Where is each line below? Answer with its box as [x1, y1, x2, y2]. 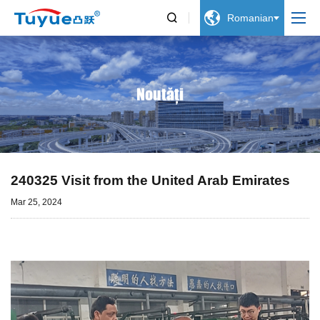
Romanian [227, 12, 274, 24]
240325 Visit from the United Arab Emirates [11, 172, 290, 188]
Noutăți [136, 84, 184, 104]
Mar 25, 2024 [11, 196, 62, 207]
